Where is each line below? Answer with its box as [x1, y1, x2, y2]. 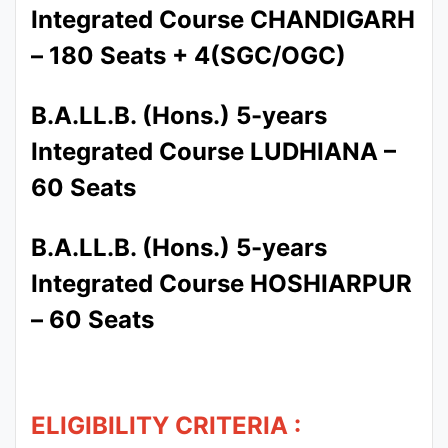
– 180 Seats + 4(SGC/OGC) [31, 41, 346, 70]
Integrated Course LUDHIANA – [31, 137, 396, 166]
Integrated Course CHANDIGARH [31, 5, 415, 34]
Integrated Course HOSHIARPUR [31, 269, 412, 298]
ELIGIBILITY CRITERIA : [31, 411, 301, 440]
